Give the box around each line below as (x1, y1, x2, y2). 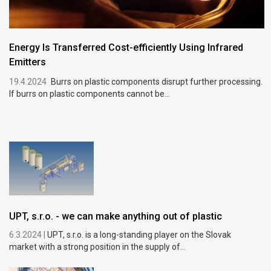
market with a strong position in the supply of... (9, 241, 186, 252)
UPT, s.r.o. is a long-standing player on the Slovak (47, 229, 232, 240)
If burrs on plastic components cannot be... (9, 89, 171, 99)
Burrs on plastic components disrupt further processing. (51, 77, 263, 87)
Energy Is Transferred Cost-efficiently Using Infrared (9, 42, 244, 54)
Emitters (9, 56, 47, 68)
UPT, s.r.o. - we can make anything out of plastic (9, 210, 223, 222)
